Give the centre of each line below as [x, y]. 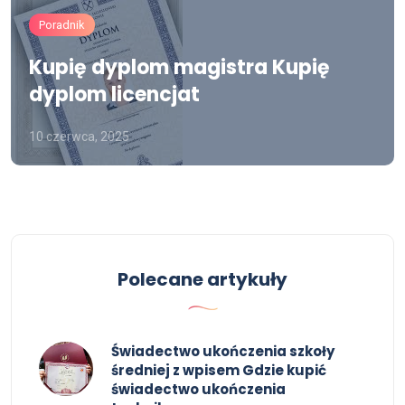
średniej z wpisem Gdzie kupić [219, 370]
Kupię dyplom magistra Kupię [179, 67]
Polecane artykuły [202, 279]
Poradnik [62, 25]
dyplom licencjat [114, 94]
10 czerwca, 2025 [79, 137]
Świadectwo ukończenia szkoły [223, 351]
